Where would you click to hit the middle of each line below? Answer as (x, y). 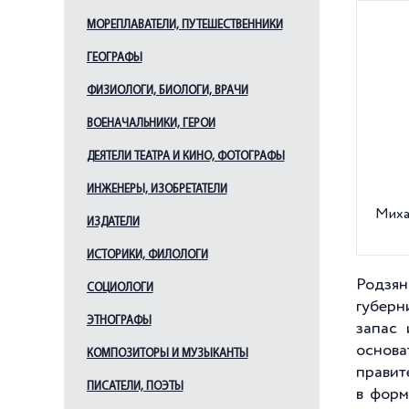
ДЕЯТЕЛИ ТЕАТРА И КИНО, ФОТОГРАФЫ (185, 157)
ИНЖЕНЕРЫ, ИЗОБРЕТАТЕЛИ (157, 189)
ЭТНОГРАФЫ (119, 321)
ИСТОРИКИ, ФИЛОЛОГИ (147, 255)
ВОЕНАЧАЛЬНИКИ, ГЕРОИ (151, 124)
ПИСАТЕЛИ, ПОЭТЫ (135, 387)
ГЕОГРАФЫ (114, 58)
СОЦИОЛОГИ (120, 288)
